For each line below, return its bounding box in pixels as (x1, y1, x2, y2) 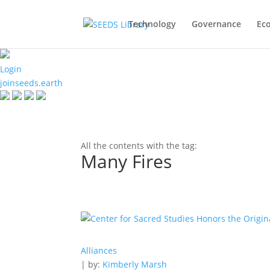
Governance (191, 18, 241, 30)
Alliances (81, 245, 118, 256)
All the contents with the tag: (81, 140, 198, 151)
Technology (128, 18, 176, 30)
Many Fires (81, 149, 172, 174)
